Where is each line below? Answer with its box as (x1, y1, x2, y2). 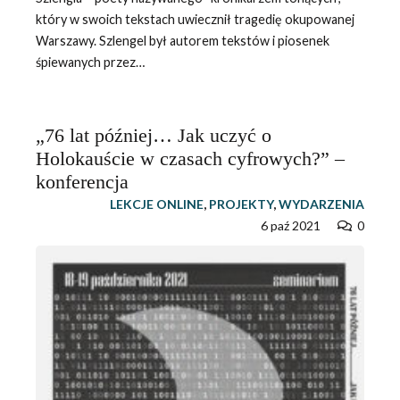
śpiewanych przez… (35, 54, 145, 70)
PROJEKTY (208, 196, 273, 212)
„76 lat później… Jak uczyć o (35, 123, 271, 146)
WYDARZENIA (278, 196, 364, 212)
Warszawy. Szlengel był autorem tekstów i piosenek (35, 32, 329, 48)
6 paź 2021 (261, 217, 321, 233)
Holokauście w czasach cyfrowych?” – (35, 146, 345, 170)
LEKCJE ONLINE (109, 196, 204, 212)
